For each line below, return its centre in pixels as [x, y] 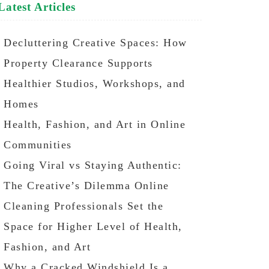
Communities [38, 144]
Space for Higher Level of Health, [93, 226]
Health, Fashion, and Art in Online [95, 124]
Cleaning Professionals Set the [83, 206]
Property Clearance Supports [78, 63]
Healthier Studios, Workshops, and [95, 83]
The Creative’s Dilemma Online [86, 185]
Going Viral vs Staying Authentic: [93, 165]
